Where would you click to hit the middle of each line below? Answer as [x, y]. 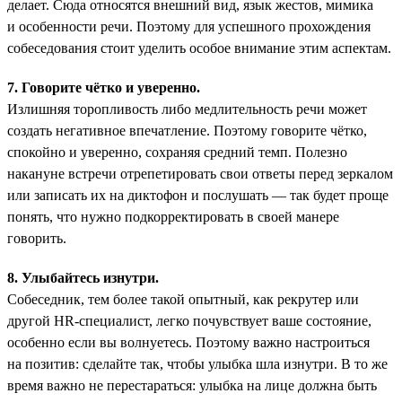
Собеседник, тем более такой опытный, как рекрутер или [183, 299]
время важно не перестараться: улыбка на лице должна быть [192, 385]
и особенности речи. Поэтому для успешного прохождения [189, 26]
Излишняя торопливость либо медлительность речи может [187, 109]
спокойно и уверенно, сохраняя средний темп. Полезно [177, 152]
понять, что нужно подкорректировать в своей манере [173, 216]
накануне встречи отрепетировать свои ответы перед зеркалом [200, 173]
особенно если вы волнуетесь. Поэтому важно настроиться [188, 342]
